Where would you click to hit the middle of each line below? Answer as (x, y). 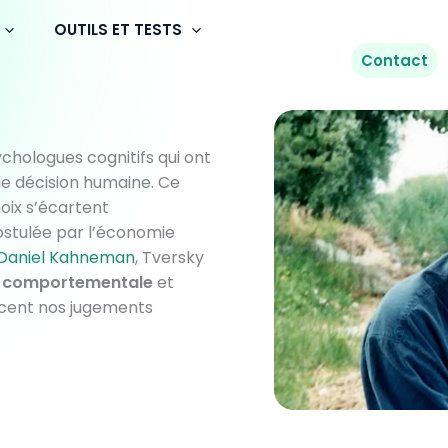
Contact (394, 60)
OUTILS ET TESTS (118, 29)
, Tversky (169, 257)
